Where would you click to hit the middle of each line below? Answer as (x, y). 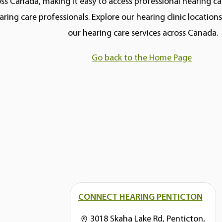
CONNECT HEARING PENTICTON (140, 197)
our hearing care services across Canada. (143, 33)
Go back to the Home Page (142, 58)
